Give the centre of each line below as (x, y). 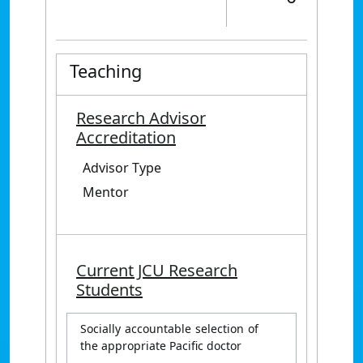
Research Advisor (141, 118)
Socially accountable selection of (169, 329)
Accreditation (126, 137)
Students (109, 290)
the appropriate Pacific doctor (161, 346)
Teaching (106, 71)
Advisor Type (122, 168)
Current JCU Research (157, 270)
